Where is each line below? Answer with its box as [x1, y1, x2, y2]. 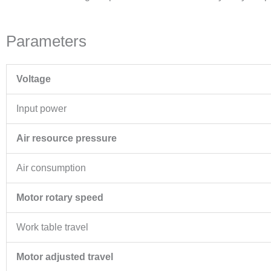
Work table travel [16, 222, 88, 233]
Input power [16, 103, 67, 114]
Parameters [6, 32, 87, 51]
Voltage [16, 74, 51, 85]
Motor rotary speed [16, 192, 103, 203]
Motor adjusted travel [16, 252, 113, 263]
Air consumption [16, 163, 86, 174]
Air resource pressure [16, 133, 117, 144]
